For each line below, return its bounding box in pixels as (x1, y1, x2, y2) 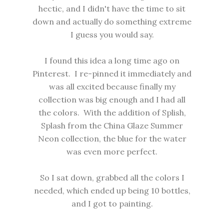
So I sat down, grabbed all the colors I (39, 172, 184, 183)
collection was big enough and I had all (38, 94, 185, 105)
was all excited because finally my (48, 81, 175, 92)
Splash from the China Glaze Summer (41, 120, 183, 131)
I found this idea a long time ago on (44, 55, 179, 66)
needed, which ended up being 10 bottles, (33, 185, 190, 196)
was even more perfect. (66, 146, 157, 157)
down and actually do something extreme (32, 16, 191, 27)
